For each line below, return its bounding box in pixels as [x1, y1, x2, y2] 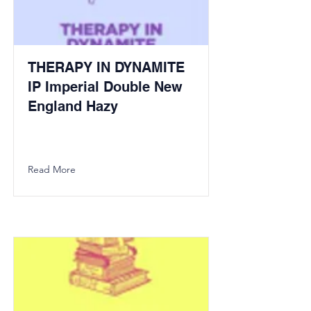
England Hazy [28, 98, 118, 115]
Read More [28, 163, 76, 176]
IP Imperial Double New [28, 78, 183, 95]
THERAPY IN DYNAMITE [28, 59, 185, 76]
